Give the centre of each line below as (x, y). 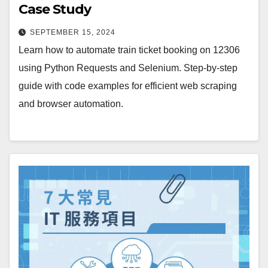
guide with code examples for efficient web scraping (128, 86)
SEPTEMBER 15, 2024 (73, 32)
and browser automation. (71, 103)
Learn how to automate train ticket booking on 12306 (129, 50)
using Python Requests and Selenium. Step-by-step (128, 68)
